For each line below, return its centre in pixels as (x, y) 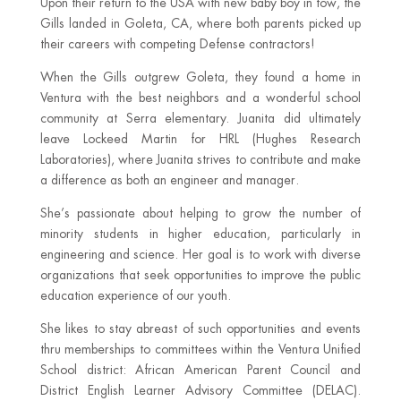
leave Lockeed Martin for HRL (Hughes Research (200, 139)
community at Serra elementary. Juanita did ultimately (200, 118)
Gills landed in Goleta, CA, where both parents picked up (200, 23)
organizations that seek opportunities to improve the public (200, 275)
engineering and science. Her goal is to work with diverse (200, 254)
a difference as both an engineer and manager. (169, 180)
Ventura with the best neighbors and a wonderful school (200, 98)
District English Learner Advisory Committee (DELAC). (200, 390)
